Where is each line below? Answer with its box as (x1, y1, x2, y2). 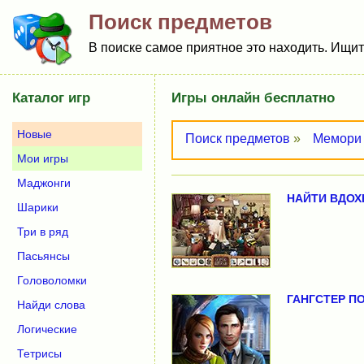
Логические (17, 323, 77, 336)
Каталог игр (12, 90, 90, 106)
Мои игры (17, 152, 68, 165)
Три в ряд (17, 225, 68, 238)
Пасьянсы (17, 249, 70, 262)
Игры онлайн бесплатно (171, 90, 335, 106)
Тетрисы (17, 347, 62, 360)
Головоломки (17, 274, 87, 287)
